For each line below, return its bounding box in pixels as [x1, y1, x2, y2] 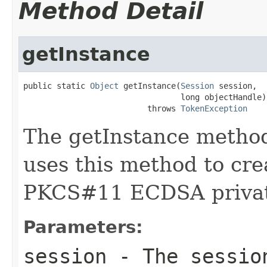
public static [23, 80, 90, 91]
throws [23, 103, 181, 113]
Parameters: [23, 216, 143, 237]
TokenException [181, 103, 247, 113]
